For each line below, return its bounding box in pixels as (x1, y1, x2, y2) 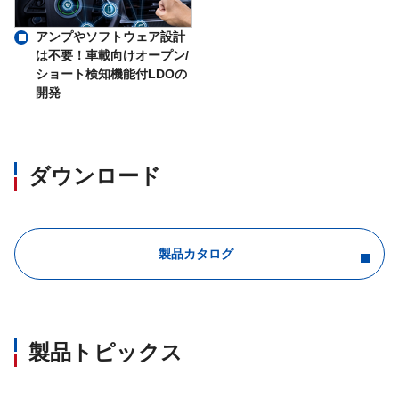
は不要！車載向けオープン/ (36, 47, 189, 62)
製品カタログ (159, 246, 233, 261)
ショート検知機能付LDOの (36, 66, 187, 81)
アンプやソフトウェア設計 (36, 28, 185, 44)
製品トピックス (28, 339, 183, 364)
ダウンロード (28, 163, 161, 188)
